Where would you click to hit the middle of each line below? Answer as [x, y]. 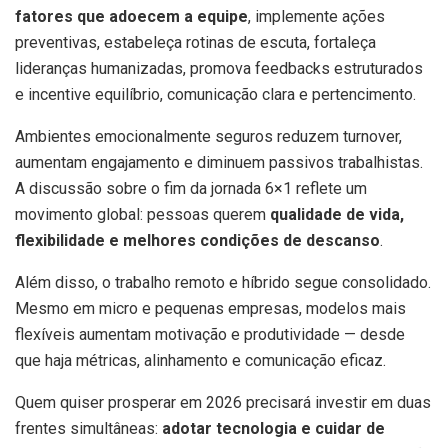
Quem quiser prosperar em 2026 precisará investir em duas [223, 402]
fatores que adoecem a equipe [131, 16]
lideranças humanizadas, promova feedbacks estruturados [219, 68]
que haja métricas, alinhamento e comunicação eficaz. [200, 360]
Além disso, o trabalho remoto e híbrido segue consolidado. [223, 282]
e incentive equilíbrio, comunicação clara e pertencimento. [215, 94]
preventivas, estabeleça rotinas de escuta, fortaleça [195, 42]
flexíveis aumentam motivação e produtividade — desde [210, 334]
